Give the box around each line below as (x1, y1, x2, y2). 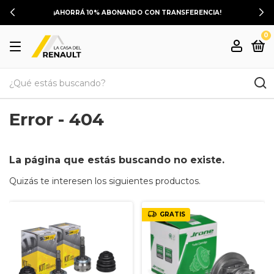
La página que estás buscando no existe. (9, 154, 224, 166)
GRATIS (160, 210, 186, 218)
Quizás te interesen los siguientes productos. (9, 176, 201, 187)
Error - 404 (9, 109, 104, 130)
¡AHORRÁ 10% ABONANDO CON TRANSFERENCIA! (53, 9, 221, 17)
